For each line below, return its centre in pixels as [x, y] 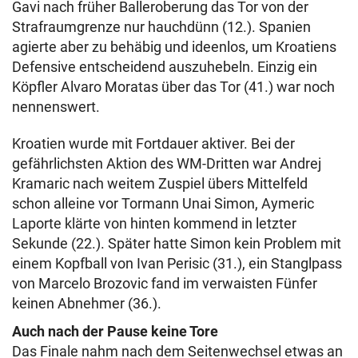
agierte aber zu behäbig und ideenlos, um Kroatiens [174, 47]
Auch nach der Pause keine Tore [115, 331]
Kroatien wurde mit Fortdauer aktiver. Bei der [153, 143]
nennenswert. [56, 107]
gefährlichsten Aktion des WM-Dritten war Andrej [167, 163]
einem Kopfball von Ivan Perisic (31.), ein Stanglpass [177, 263]
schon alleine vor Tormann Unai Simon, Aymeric [163, 203]
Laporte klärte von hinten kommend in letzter [154, 223]
